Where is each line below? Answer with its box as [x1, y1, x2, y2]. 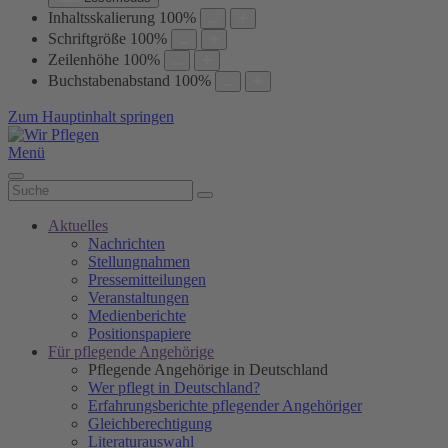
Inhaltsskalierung [48, 9, 155, 26]
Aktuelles [48, 217, 108, 234]
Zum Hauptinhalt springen [8, 108, 174, 125]
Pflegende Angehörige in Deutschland [88, 361, 328, 378]
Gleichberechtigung [88, 415, 212, 432]
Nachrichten [88, 235, 165, 252]
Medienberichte [88, 307, 186, 324]
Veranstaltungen [88, 289, 189, 306]
